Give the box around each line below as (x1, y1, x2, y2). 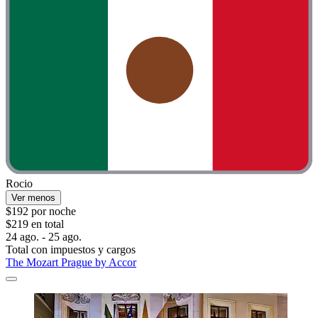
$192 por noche (6, 205, 76, 218)
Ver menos (11, 192, 55, 204)
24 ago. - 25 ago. (6, 231, 82, 243)
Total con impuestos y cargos (6, 243, 136, 256)
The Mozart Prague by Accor (6, 256, 136, 269)
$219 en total (6, 218, 64, 231)
